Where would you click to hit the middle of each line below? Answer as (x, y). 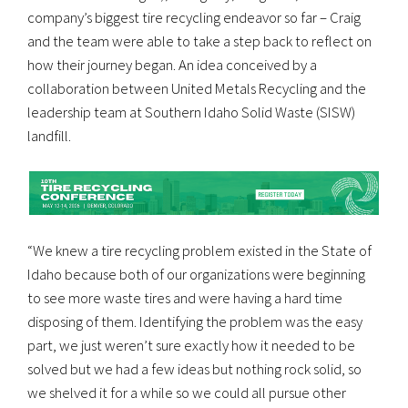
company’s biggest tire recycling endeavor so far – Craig (194, 18)
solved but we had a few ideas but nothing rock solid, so (194, 368)
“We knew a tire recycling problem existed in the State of (199, 250)
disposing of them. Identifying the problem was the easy (195, 321)
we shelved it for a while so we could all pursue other (187, 392)
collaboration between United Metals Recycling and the (197, 89)
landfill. (49, 136)
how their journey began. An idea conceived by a (172, 65)
